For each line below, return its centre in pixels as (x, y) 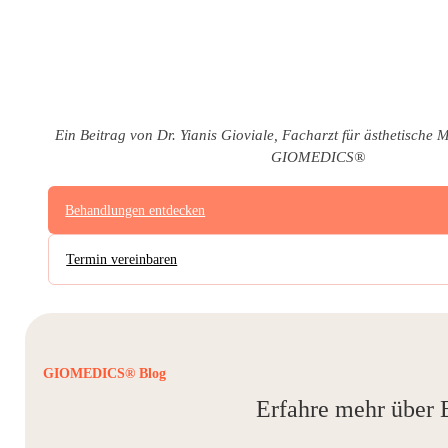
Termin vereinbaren (122, 259)
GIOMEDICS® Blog (104, 374)
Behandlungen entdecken (135, 210)
